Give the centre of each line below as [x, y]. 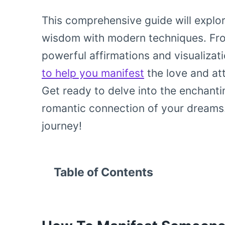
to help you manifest [93, 73]
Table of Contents [103, 173]
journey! [62, 126]
